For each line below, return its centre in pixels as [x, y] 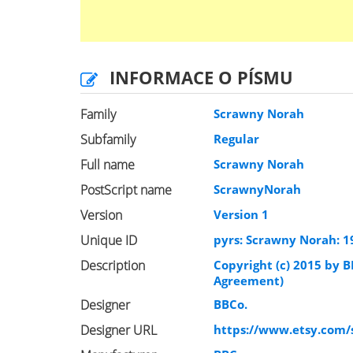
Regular [237, 139]
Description [113, 266]
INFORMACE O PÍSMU [201, 77]
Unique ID [109, 240]
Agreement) [249, 281]
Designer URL [119, 330]
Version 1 [242, 214]
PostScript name [126, 190]
